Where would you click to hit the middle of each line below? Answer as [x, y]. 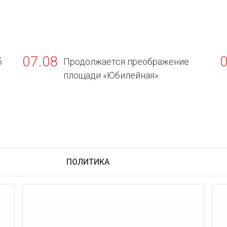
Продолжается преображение [126, 61]
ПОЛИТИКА [88, 162]
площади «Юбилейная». [112, 75]
